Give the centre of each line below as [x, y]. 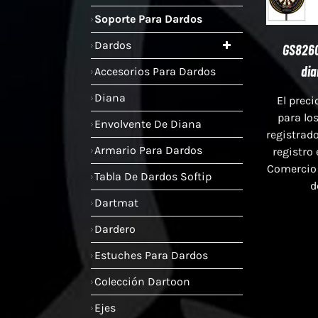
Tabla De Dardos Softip [153, 176]
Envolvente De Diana [148, 124]
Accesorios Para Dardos [155, 71]
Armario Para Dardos [148, 150]
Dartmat [116, 202]
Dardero [115, 229]
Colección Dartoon [142, 281]
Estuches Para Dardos [151, 255]
